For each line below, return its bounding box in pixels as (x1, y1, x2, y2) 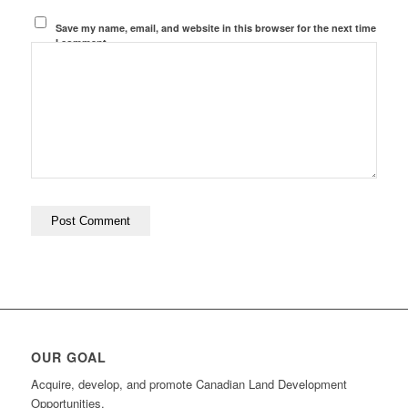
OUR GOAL (30, 347, 107, 366)
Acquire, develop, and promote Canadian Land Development (30, 374, 347, 393)
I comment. (56, 35, 110, 49)
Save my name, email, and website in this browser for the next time (56, 20, 377, 35)
